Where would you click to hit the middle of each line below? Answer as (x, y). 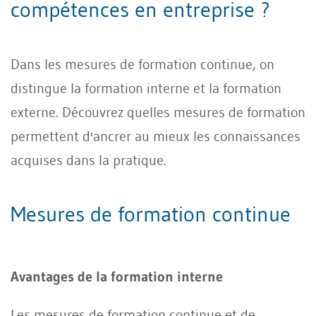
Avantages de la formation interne (117, 276)
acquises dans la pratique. (89, 160)
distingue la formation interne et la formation (146, 88)
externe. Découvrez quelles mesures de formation (158, 112)
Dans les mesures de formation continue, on (142, 64)
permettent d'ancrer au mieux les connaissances (156, 136)
